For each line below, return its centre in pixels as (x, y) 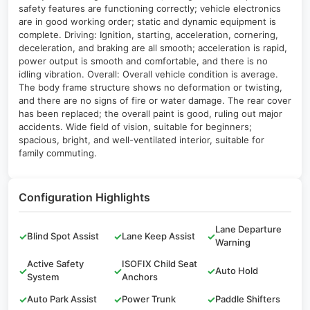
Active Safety (55, 264)
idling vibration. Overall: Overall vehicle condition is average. (148, 74)
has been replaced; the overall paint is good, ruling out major (151, 113)
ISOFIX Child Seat (159, 264)
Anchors (140, 277)
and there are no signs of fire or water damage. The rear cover (155, 100)
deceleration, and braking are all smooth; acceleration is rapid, (153, 48)
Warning (232, 242)
